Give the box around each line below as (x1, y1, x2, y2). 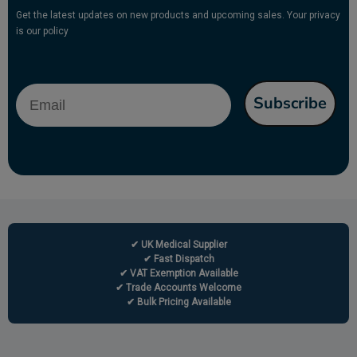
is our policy (16, 25, 69, 37)
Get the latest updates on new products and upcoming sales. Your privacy (16, 10, 340, 22)
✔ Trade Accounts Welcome (116, 282, 241, 294)
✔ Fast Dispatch (143, 253, 214, 265)
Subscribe (253, 92, 327, 115)
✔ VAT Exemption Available (119, 268, 238, 280)
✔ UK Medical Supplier (130, 239, 227, 251)
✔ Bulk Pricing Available (126, 296, 231, 308)
